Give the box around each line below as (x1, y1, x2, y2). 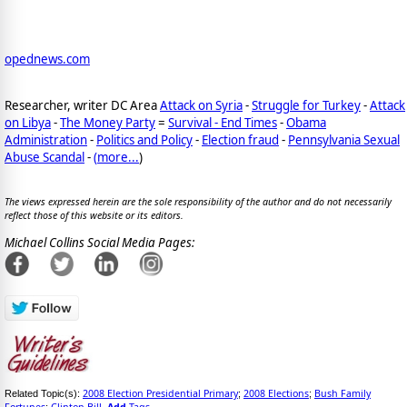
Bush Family (314, 387, 371, 401)
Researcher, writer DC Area (5, 96, 160, 114)
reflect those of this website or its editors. (5, 209, 184, 223)
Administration (5, 131, 87, 148)
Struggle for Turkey (252, 96, 361, 114)
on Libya (5, 114, 51, 131)
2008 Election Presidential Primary (83, 387, 238, 401)
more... (97, 148, 139, 165)
